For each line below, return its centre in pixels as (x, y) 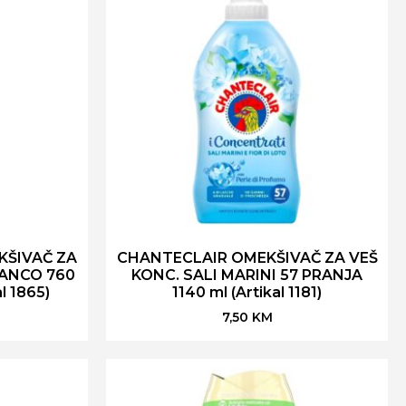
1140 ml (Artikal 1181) (247, 292)
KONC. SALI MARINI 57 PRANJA (247, 275)
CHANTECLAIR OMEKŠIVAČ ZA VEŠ (247, 257)
